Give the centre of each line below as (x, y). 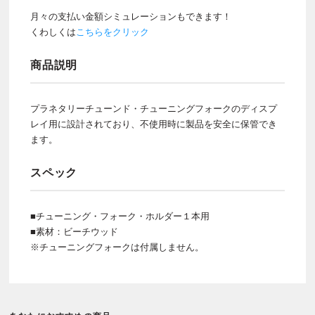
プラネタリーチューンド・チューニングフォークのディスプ (154, 109)
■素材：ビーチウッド (74, 232)
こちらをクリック (112, 32)
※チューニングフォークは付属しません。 (117, 247)
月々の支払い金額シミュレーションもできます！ (131, 17)
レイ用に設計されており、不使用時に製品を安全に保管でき (154, 124)
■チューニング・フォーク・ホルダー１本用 (120, 217)
